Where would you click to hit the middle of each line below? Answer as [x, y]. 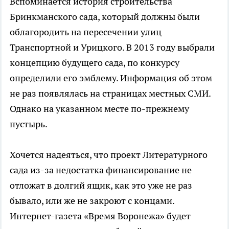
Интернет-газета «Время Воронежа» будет [100, 216]
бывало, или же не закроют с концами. [92, 200]
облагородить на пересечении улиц [86, 32]
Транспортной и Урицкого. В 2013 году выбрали [112, 47]
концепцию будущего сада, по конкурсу [95, 62]
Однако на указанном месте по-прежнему [99, 108]
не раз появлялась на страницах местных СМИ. [110, 93]
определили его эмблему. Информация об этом [111, 78]
